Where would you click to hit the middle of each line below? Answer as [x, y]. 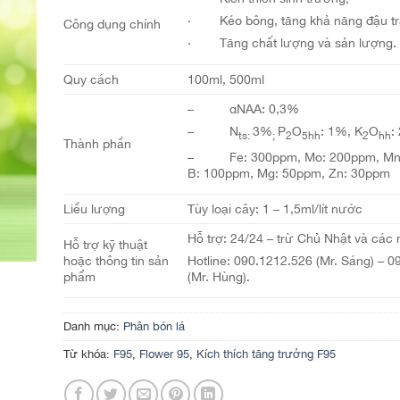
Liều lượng [94, 208]
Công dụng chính [112, 24]
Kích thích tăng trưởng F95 [266, 354]
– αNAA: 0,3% [243, 108]
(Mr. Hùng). [218, 277]
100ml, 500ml [225, 79]
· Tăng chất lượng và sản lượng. [292, 43]
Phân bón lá [154, 326]
